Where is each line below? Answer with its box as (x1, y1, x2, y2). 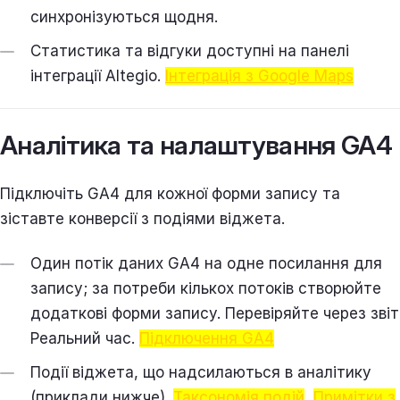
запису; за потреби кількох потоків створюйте (30, 279, 381, 297)
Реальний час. (30, 329, 139, 347)
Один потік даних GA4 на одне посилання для (30, 254, 382, 272)
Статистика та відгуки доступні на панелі (30, 41, 349, 60)
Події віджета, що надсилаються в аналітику (30, 362, 371, 381)
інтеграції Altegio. (30, 66, 165, 85)
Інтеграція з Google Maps (165, 66, 354, 85)
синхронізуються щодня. (30, 7, 218, 26)
